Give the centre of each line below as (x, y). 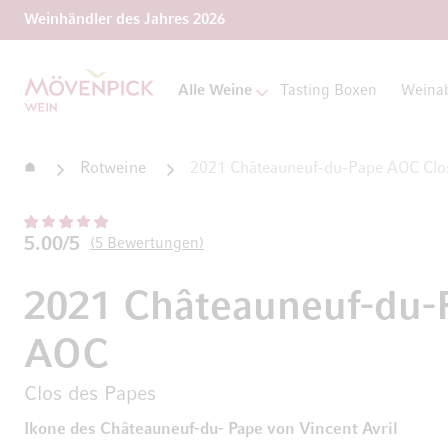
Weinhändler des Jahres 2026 (124, 19)
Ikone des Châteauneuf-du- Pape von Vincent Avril (211, 430)
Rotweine (113, 169)
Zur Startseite (53, 74)
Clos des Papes (90, 394)
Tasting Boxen (328, 90)
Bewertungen (151, 244)
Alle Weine (214, 90)
